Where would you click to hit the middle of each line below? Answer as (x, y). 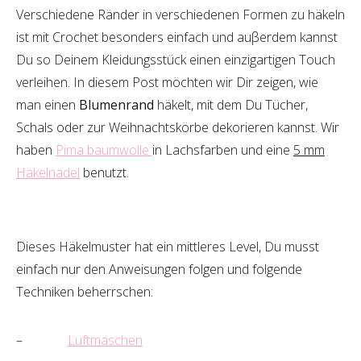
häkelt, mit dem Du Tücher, (231, 105)
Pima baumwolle (104, 150)
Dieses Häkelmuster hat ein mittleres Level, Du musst (168, 247)
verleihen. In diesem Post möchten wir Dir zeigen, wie (167, 82)
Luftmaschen (105, 340)
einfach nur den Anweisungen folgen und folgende (159, 269)
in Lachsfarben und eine (223, 150)
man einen (46, 105)
